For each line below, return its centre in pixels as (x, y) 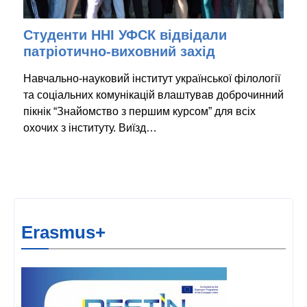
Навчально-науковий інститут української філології (152, 78)
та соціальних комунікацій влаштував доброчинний (153, 95)
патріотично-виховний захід (119, 51)
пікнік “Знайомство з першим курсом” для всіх (139, 111)
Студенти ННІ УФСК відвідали (125, 35)
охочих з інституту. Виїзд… (90, 127)
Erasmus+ (63, 232)
